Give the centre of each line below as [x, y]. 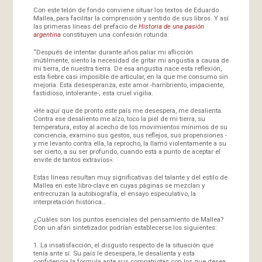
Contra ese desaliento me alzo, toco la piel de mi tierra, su [119, 118]
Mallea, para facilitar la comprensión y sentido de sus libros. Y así [131, 18]
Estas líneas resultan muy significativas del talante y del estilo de [130, 177]
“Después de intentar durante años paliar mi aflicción [113, 52]
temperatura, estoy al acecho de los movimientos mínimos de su [130, 127]
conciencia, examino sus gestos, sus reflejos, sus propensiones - [130, 135]
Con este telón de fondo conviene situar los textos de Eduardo [126, 10]
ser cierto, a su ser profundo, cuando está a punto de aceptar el [127, 151]
